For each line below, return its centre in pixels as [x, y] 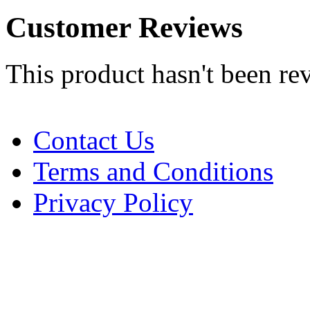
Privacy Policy [113, 202]
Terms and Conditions [153, 171]
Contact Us [94, 140]
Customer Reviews [124, 27]
